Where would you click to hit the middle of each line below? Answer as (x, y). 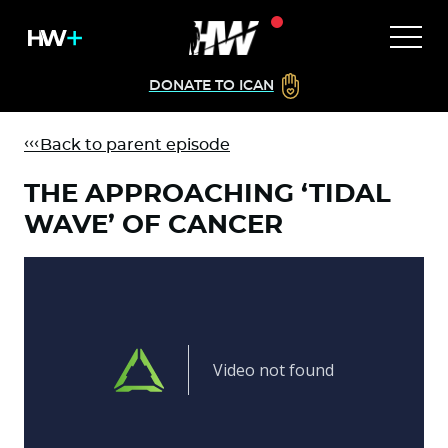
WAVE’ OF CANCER (153, 225)
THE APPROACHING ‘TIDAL (207, 194)
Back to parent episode (127, 145)
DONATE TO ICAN (211, 86)
